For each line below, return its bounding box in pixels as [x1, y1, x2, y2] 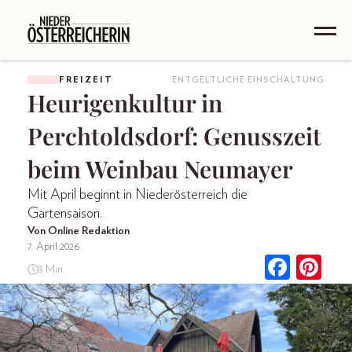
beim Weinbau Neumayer [27, 153, 293, 185]
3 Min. [38, 263, 65, 275]
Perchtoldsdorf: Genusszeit [27, 120, 321, 152]
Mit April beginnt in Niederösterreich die [27, 188, 247, 202]
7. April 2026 [27, 241, 80, 252]
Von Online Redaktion [27, 225, 130, 236]
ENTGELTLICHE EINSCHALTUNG [172, 75, 324, 84]
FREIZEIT [59, 75, 113, 84]
